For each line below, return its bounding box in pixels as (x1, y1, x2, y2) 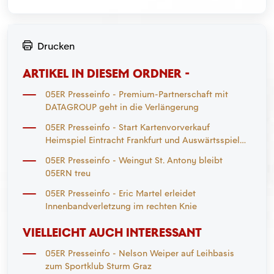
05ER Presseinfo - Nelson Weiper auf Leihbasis (45, 248, 234, 259)
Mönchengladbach (45, 147, 122, 159)
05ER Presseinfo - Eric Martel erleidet (45, 188, 196, 199)
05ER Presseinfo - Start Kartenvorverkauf (45, 122, 210, 133)
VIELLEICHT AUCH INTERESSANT (23, 224, 202, 241)
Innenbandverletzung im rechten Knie (45, 201, 197, 212)
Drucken (37, 40, 75, 53)
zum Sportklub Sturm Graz (45, 261, 152, 272)
